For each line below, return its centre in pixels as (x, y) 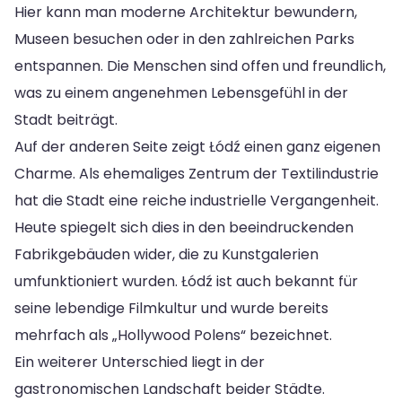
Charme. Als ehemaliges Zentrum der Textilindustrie (197, 173)
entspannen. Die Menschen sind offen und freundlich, (200, 66)
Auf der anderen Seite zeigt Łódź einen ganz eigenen (197, 146)
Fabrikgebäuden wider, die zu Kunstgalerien (166, 254)
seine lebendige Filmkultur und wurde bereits (171, 308)
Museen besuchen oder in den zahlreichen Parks (184, 39)
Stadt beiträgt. (66, 119)
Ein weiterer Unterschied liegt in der (140, 362)
